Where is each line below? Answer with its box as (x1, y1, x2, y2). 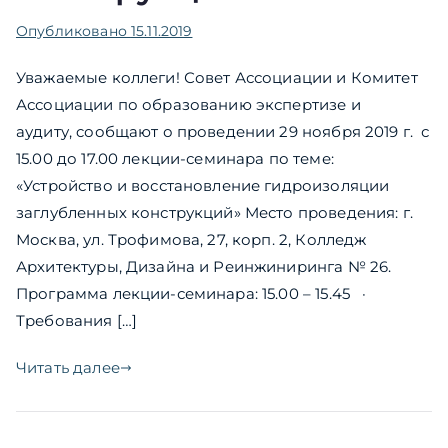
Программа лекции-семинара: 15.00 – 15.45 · (16, 284, 400, 304)
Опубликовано (16, 22, 131, 41)
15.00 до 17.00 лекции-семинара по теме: (16, 149, 334, 169)
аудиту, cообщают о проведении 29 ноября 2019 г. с (16, 122, 430, 142)
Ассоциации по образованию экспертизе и (16, 95, 361, 115)
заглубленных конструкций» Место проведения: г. (16, 203, 413, 223)
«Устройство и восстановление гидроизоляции (16, 176, 390, 196)
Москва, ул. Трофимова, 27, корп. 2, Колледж (16, 230, 367, 250)
